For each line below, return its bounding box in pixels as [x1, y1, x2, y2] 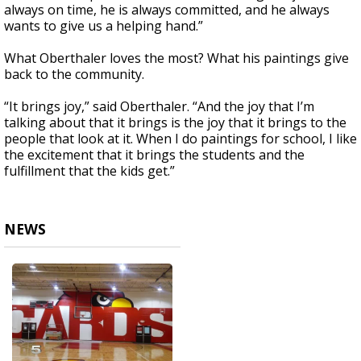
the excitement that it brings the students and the [4, 146, 305, 164]
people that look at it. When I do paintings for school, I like [4, 130, 357, 148]
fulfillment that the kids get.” [4, 162, 175, 180]
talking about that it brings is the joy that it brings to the [4, 114, 346, 132]
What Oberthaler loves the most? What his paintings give [4, 49, 349, 68]
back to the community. [4, 65, 144, 84]
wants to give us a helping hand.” [4, 17, 203, 35]
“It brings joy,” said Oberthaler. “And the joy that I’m [4, 98, 314, 116]
